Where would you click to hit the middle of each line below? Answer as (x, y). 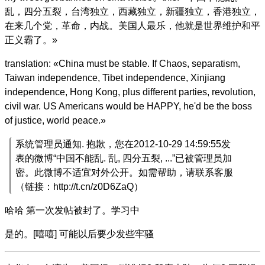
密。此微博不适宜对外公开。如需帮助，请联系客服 (124, 172)
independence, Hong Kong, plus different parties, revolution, (130, 92)
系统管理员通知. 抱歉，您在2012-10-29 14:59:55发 (123, 144)
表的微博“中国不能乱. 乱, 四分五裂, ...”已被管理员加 (124, 158)
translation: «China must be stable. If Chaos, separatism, (122, 63)
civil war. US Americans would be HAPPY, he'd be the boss (128, 106)
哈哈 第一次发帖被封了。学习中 (72, 210)
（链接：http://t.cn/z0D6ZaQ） (79, 186)
